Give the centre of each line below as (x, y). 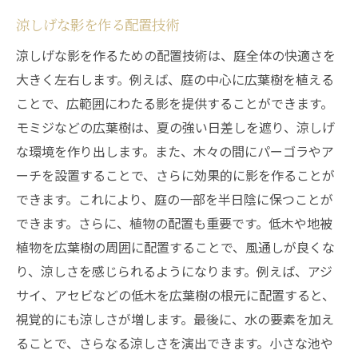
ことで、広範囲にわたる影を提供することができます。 (175, 103)
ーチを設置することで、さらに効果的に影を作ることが (175, 175)
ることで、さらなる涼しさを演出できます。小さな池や (175, 343)
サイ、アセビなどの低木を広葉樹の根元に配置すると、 (175, 295)
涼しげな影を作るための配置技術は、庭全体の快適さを (176, 55)
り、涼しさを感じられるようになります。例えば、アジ (174, 271)
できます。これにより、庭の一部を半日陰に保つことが (175, 199)
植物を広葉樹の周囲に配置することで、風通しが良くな (175, 247)
